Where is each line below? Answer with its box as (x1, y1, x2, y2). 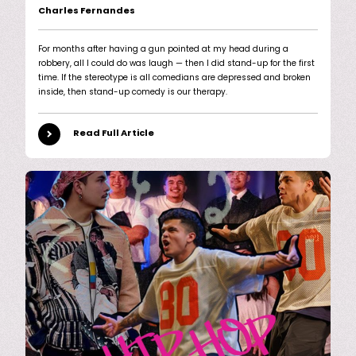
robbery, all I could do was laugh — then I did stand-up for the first (38, 59, 315, 68)
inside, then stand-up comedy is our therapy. (38, 87, 227, 97)
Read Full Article (73, 130, 154, 139)
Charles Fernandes (38, 6, 135, 16)
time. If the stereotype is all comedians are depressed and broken (38, 73, 311, 83)
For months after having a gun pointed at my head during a (38, 44, 288, 54)
